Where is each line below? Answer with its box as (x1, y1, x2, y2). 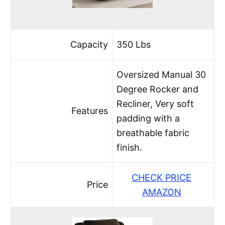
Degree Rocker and (117, 83, 199, 94)
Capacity (70, 39, 108, 50)
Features (71, 105, 108, 116)
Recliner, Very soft (117, 98, 194, 109)
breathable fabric (117, 127, 190, 138)
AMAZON (142, 186, 181, 197)
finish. (117, 142, 143, 153)
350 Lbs (117, 39, 151, 50)
